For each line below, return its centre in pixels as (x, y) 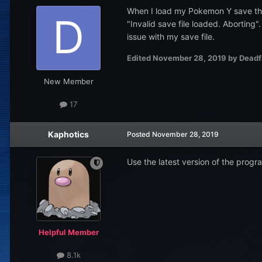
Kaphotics (68, 134)
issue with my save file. (172, 37)
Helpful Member (68, 232)
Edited (140, 58)
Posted (139, 134)
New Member (68, 82)
